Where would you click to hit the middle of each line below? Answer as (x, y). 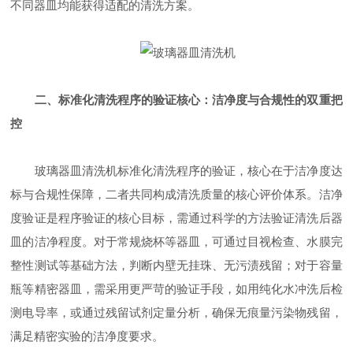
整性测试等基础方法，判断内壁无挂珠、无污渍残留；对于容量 (176, 266)
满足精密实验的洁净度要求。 (87, 336)
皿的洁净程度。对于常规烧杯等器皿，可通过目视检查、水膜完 (176, 242)
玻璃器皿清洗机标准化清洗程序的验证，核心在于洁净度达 (176, 171)
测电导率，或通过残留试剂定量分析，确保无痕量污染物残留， (176, 313)
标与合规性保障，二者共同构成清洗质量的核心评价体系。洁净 (176, 195)
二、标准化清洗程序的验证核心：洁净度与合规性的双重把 (188, 100)
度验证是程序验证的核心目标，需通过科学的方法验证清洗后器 (176, 218)
